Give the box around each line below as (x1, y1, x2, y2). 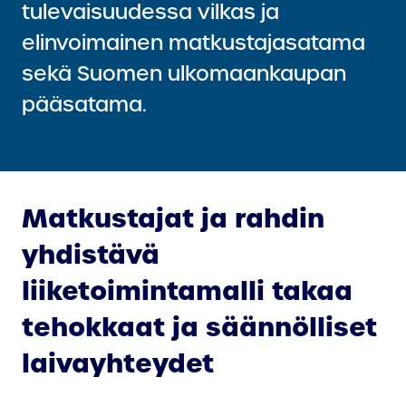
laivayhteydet (22, 344, 214, 382)
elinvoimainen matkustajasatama (22, 29, 365, 56)
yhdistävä (22, 236, 159, 273)
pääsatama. (22, 91, 152, 118)
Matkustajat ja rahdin (22, 199, 324, 237)
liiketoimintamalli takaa (22, 272, 353, 309)
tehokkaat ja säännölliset (22, 308, 377, 345)
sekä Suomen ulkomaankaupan (22, 60, 346, 87)
